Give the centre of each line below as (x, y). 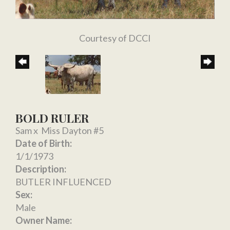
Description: (41, 169)
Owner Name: (44, 220)
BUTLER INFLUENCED (63, 181)
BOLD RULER (52, 118)
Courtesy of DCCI (115, 38)
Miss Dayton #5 (72, 130)
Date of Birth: (44, 143)
